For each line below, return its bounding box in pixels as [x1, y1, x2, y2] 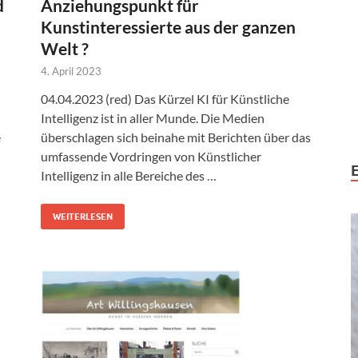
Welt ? [41, 38, 89, 58]
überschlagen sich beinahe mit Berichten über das [41, 129, 311, 145]
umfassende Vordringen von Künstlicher [41, 148, 261, 164]
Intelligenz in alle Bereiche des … [41, 167, 217, 183]
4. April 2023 [41, 64, 101, 78]
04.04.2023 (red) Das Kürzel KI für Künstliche [41, 90, 289, 106]
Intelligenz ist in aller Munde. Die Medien [41, 109, 265, 125]
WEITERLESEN [53, 210, 113, 222]
